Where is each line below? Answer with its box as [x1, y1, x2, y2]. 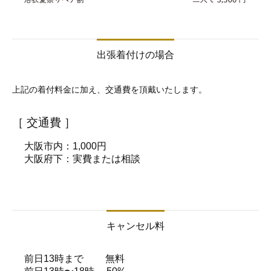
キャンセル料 [106, 221, 165, 231]
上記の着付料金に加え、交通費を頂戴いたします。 [12, 83, 207, 95]
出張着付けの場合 [97, 50, 174, 60]
